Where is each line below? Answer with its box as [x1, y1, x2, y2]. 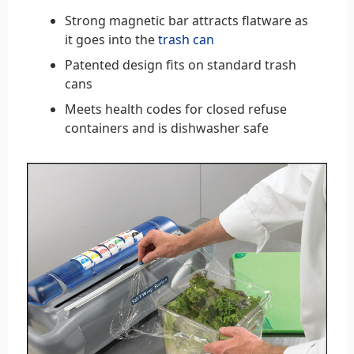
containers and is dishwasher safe [65, 119, 269, 137]
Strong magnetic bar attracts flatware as [65, 11, 308, 29]
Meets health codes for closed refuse [65, 100, 287, 118]
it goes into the [65, 30, 158, 48]
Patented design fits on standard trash [65, 55, 296, 73]
